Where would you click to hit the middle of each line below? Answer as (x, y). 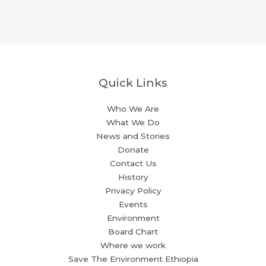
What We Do (133, 122)
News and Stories (133, 136)
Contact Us (133, 163)
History (133, 177)
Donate (133, 149)
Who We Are (133, 108)
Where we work (133, 245)
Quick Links (133, 82)
